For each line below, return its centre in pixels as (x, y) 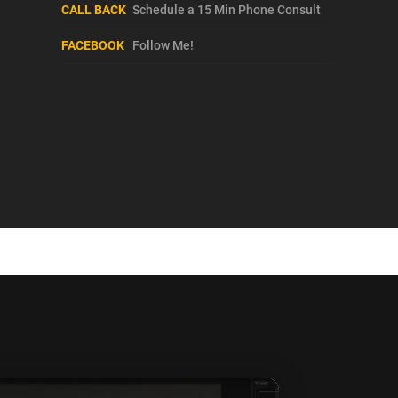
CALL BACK (94, 9)
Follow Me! (163, 45)
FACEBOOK (93, 45)
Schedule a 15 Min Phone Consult (227, 9)
